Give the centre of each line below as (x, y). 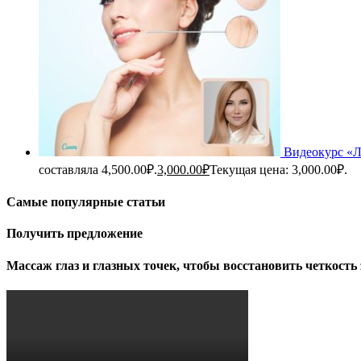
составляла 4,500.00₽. (98, 169)
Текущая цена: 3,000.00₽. (278, 169)
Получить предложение (75, 234)
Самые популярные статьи (86, 202)
